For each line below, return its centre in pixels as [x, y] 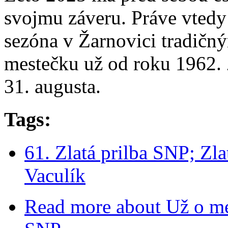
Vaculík [55, 175]
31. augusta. [52, 87]
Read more [68, 206]
